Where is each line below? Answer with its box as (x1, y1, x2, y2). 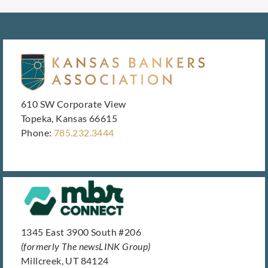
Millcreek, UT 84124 (21, 255, 109, 267)
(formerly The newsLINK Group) (21, 240, 151, 252)
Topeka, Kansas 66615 (21, 112, 117, 124)
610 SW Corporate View (21, 98, 126, 110)
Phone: (21, 127, 54, 139)
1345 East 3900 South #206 (21, 226, 141, 238)
